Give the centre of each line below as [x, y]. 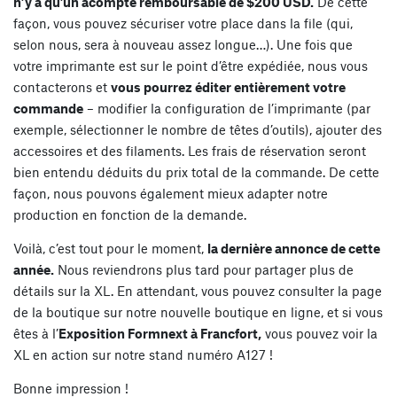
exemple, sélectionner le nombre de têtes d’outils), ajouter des [198, 130]
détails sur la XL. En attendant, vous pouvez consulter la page [198, 291]
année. [34, 270]
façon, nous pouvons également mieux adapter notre [171, 194]
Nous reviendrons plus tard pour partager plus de [204, 270]
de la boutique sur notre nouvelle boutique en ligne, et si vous [198, 312]
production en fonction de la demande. [130, 215]
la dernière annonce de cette [294, 249]
